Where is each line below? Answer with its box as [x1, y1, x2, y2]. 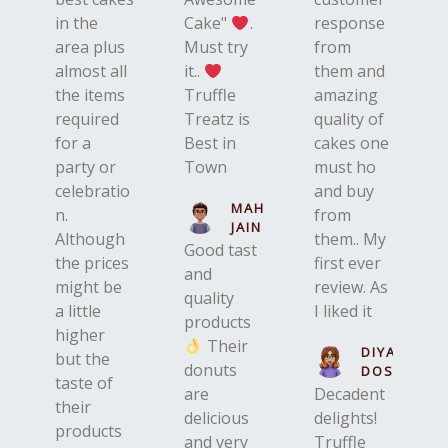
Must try [184, 36, 249, 58]
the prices [55, 252, 129, 274]
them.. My [313, 228, 386, 250]
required [55, 108, 119, 130]
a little [55, 300, 101, 322]
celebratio [55, 180, 130, 202]
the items [55, 84, 125, 106]
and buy [313, 180, 374, 202]
